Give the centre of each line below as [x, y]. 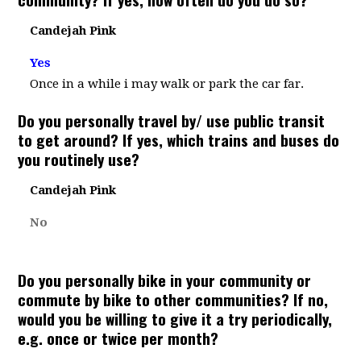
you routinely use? [79, 159]
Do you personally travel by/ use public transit [172, 120]
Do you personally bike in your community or [165, 280]
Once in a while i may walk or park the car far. [167, 84]
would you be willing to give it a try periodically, [175, 318]
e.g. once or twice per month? [118, 338]
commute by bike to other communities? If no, [173, 299]
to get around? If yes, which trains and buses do [179, 139]
